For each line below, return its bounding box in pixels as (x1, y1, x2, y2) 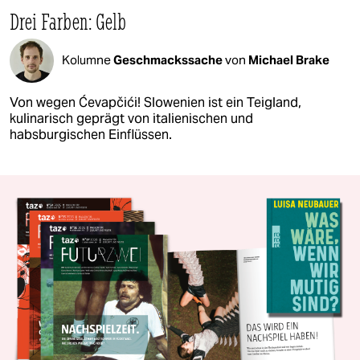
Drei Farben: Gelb (10, 6, 126, 35)
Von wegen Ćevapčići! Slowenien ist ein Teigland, (10, 93, 301, 111)
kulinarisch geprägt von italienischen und (10, 109, 253, 127)
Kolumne (62, 52, 113, 68)
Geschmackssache (113, 52, 225, 68)
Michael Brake (248, 52, 329, 68)
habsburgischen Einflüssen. (10, 125, 172, 143)
